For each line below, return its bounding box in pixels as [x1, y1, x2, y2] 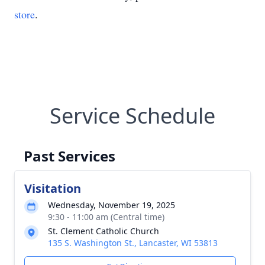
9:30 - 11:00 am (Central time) [48, 211, 164, 222]
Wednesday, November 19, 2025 [48, 199, 175, 211]
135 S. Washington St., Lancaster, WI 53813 [48, 237, 218, 248]
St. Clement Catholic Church [48, 225, 159, 237]
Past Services [24, 146, 115, 166]
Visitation [24, 180, 81, 196]
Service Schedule [50, 101, 215, 130]
